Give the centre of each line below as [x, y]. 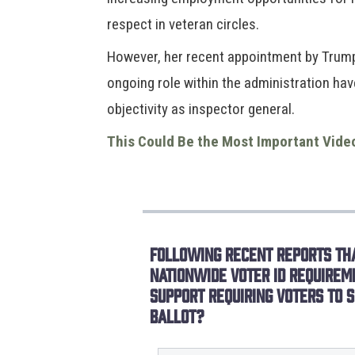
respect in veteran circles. [183, 25]
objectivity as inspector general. [201, 109]
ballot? [177, 315]
